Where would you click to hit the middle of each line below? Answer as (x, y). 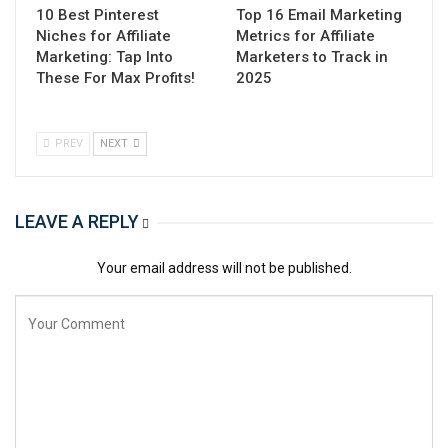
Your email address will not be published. (224, 268)
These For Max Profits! (115, 78)
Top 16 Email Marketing (319, 15)
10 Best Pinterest (97, 15)
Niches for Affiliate (103, 36)
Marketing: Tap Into (104, 57)
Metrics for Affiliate (305, 36)
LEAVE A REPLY (77, 222)
